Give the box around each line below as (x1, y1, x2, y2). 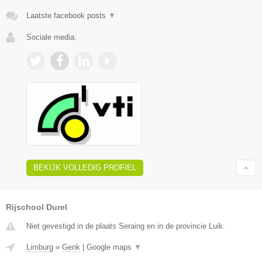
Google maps (87, 243, 134, 252)
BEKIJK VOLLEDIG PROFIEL (33, 163, 136, 173)
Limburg (26, 243, 53, 252)
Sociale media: (26, 33, 77, 42)
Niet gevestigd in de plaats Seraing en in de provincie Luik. (26, 222, 225, 231)
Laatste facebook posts (26, 11, 108, 20)
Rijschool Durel (6, 202, 67, 212)
